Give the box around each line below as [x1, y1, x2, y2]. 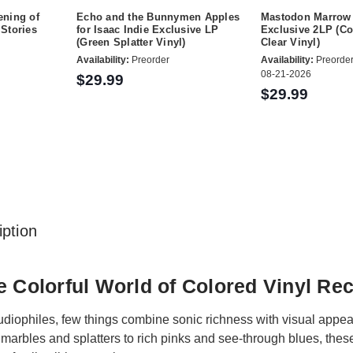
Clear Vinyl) [260, 36, 320, 49]
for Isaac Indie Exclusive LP [76, 24, 219, 36]
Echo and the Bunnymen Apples [76, 11, 240, 24]
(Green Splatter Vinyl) [76, 36, 186, 49]
